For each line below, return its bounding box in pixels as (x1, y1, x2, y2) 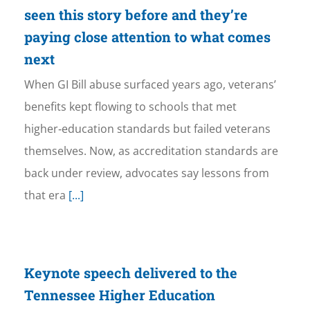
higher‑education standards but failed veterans (24, 121, 271, 137)
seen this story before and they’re (24, 6, 248, 24)
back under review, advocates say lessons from (24, 165, 269, 181)
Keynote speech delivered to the (24, 264, 237, 282)
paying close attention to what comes (24, 28, 271, 46)
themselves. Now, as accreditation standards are (24, 143, 278, 159)
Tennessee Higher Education (24, 286, 215, 304)
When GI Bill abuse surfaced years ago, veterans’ (24, 77, 276, 93)
